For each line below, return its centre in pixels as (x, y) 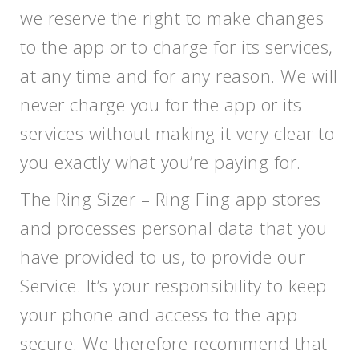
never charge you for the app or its (161, 104)
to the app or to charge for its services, (177, 46)
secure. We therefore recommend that (174, 343)
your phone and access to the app (159, 314)
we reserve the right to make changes (172, 18)
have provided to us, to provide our (163, 256)
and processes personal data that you (173, 228)
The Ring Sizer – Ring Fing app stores (171, 199)
